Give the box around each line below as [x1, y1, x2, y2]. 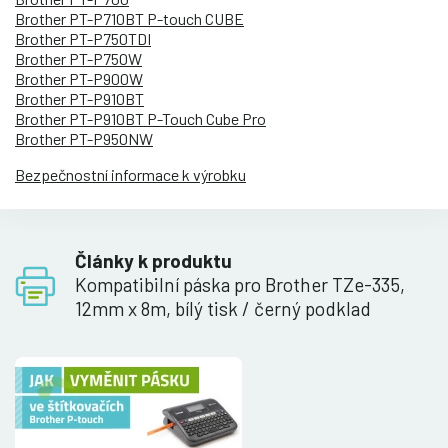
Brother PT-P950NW [15, 128, 153, 148]
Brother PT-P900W [15, 68, 143, 88]
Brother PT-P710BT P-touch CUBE [15, 8, 244, 28]
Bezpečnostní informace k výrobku [15, 164, 246, 184]
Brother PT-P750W [15, 48, 142, 68]
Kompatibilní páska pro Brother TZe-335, [75, 272, 405, 296]
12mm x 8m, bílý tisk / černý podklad [75, 296, 371, 320]
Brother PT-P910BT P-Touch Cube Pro [15, 108, 266, 128]
